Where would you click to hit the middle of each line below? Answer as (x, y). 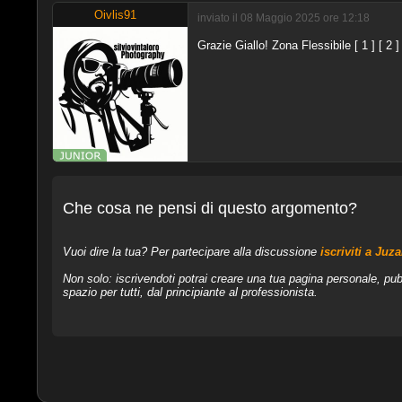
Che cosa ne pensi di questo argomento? (210, 209)
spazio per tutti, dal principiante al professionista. (190, 293)
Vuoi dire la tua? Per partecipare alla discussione (191, 252)
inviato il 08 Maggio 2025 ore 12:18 (283, 18)
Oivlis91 (116, 14)
